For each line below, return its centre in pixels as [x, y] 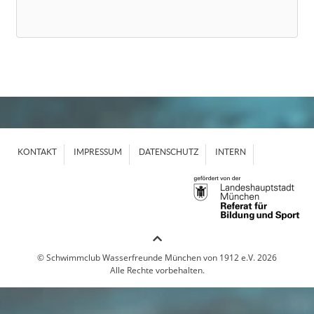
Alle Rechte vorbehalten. [157, 270]
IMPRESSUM [98, 152]
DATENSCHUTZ [169, 152]
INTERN [231, 152]
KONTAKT [37, 152]
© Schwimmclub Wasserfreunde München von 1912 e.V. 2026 [157, 257]
